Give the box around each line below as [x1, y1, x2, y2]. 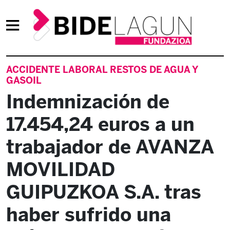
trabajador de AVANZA [6, 136, 214, 158]
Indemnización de [6, 90, 169, 113]
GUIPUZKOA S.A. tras [6, 181, 201, 203]
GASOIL [6, 75, 42, 86]
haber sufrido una [6, 203, 171, 226]
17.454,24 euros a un [6, 113, 195, 136]
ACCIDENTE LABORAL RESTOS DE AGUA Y [6, 64, 198, 75]
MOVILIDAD [6, 158, 115, 181]
